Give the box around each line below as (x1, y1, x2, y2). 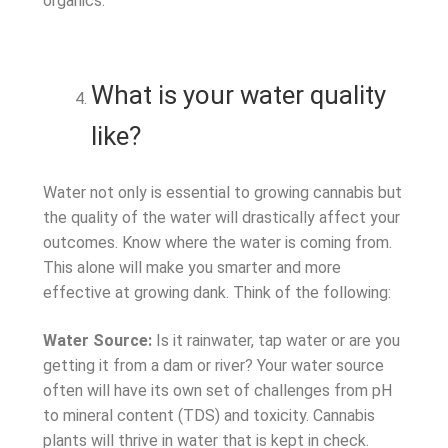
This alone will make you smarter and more (42, 257, 341, 277)
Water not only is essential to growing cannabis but (42, 182, 402, 202)
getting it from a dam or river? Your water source (42, 355, 384, 375)
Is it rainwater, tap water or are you (155, 330, 400, 350)
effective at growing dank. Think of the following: (42, 282, 391, 302)
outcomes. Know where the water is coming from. (42, 232, 392, 252)
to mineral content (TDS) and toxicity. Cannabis (42, 405, 375, 425)
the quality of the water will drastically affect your (42, 207, 400, 227)
